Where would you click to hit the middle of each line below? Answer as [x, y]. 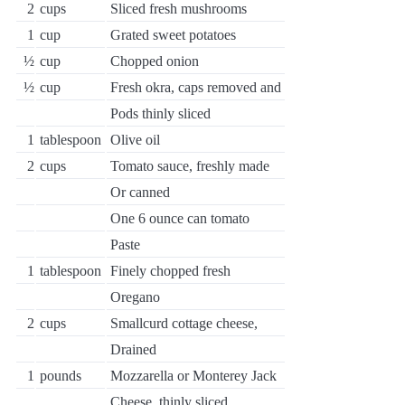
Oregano [135, 297]
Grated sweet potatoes [173, 35]
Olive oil [135, 140]
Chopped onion [155, 61]
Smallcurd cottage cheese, [184, 323]
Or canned [140, 192]
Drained [133, 349]
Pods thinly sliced [160, 113]
